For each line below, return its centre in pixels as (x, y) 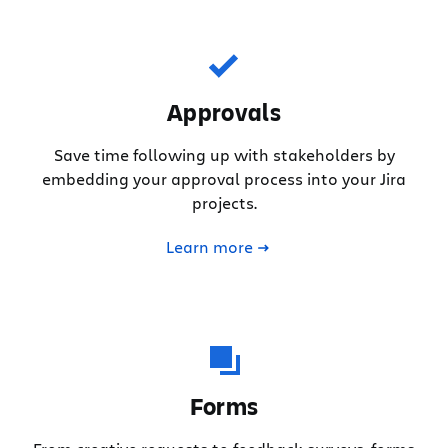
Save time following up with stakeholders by (224, 154)
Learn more (209, 246)
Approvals (224, 111)
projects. (224, 202)
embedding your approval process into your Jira (224, 178)
